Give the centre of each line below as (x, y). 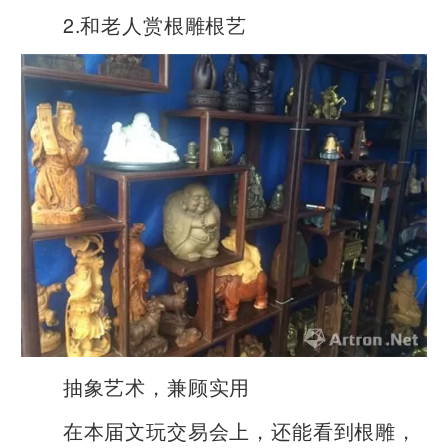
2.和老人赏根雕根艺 (134, 24)
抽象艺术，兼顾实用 (136, 386)
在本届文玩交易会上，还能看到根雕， (219, 430)
